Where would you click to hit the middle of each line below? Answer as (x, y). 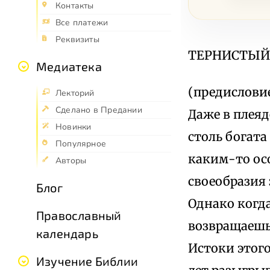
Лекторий (75, 93)
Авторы (71, 161)
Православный (79, 215)
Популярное (81, 144)
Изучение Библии (87, 261)
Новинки (74, 127)
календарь (67, 234)
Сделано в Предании (99, 110)
